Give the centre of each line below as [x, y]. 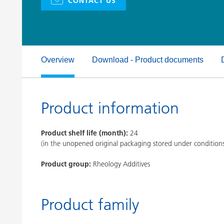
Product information [110, 108]
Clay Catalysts [61, 7]
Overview [58, 60]
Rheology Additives [121, 164]
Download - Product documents [148, 60]
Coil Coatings [61, 24]
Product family [90, 204]
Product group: [66, 164]
